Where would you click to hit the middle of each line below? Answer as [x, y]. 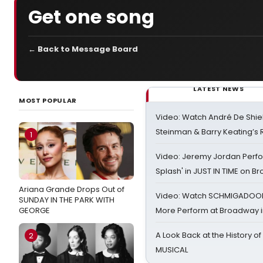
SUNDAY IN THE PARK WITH [67, 200]
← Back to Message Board [83, 49]
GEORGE [34, 210]
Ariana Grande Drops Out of [72, 189]
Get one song [91, 16]
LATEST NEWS [219, 89]
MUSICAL [172, 250]
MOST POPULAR [48, 100]
